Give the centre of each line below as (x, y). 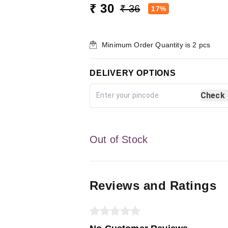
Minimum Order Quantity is (147, 45)
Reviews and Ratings (153, 185)
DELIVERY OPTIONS (133, 73)
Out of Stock (119, 139)
